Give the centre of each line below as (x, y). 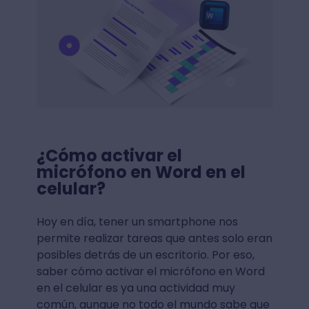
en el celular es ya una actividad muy (136, 288)
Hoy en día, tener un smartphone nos (137, 221)
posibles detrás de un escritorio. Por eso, (145, 255)
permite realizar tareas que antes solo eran (154, 238)
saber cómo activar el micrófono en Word (150, 271)
